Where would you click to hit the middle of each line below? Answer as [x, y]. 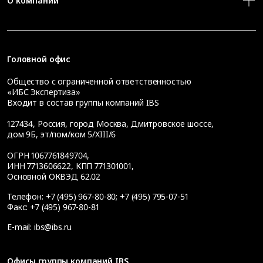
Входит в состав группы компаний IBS [83, 103]
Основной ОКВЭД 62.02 [54, 177]
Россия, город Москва [82, 124]
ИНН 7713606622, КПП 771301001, [70, 166]
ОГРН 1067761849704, [48, 156]
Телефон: [26, 197]
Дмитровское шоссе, [172, 124]
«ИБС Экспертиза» [44, 92]
